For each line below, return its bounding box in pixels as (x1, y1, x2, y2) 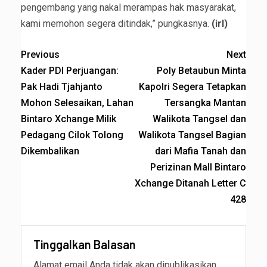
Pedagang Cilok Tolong (21, 129, 123, 141)
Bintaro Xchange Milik (21, 113, 116, 125)
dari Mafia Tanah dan (155, 145, 246, 157)
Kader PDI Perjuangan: (21, 65, 119, 77)
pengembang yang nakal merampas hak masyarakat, (21, 2, 236, 14)
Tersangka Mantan (164, 97, 246, 109)
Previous (21, 49, 60, 61)
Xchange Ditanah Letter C (135, 178, 246, 190)
